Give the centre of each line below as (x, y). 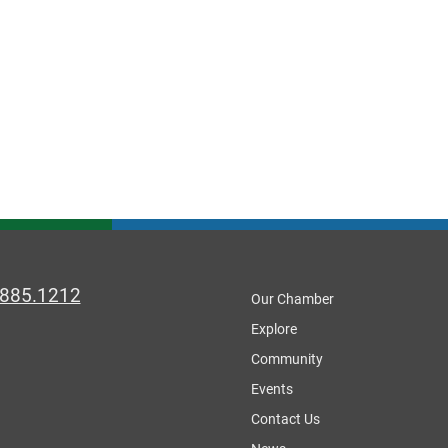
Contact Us (285, 419)
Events (272, 389)
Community (287, 359)
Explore (274, 329)
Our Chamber (292, 299)
